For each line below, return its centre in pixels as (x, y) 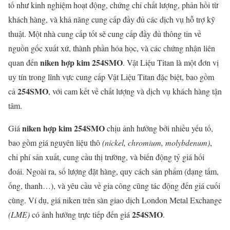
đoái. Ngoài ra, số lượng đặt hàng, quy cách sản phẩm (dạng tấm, (113, 171)
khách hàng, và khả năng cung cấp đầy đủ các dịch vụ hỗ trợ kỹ (112, 20)
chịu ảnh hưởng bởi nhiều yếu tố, (159, 128)
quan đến (24, 63)
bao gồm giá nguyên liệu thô (55, 143)
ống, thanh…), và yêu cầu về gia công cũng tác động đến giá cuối (114, 186)
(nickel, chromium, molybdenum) (156, 143)
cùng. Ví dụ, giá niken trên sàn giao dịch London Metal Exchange (115, 200)
